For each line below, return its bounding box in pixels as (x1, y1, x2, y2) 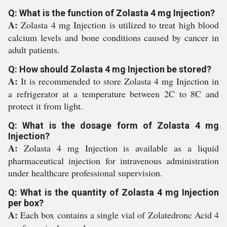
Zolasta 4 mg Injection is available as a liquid (23, 142, 219, 154)
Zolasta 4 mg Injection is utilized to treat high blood (21, 19, 219, 31)
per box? (8, 198, 44, 208)
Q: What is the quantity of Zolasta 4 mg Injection (8, 187, 219, 198)
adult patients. (8, 44, 60, 56)
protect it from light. (8, 100, 83, 112)
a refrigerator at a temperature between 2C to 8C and (8, 88, 219, 100)
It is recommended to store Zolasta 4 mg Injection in (21, 75, 219, 87)
